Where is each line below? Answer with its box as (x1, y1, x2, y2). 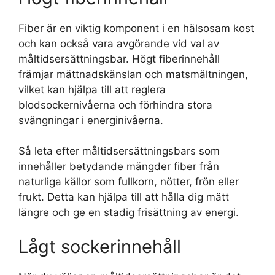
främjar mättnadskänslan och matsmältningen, (18, 68, 248, 80)
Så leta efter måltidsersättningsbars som (18, 145, 220, 158)
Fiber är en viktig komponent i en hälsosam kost (18, 21, 254, 34)
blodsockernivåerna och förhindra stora (18, 98, 212, 111)
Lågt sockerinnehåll (18, 235, 181, 257)
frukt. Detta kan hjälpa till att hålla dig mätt (18, 191, 229, 204)
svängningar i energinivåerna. (18, 114, 163, 126)
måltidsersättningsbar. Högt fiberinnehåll (18, 52, 220, 65)
